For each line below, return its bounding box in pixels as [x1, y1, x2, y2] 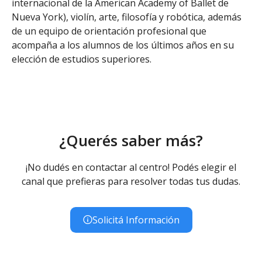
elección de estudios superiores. [12, 52, 151, 65]
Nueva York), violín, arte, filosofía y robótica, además [12, 10, 242, 23]
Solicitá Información [92, 213, 180, 226]
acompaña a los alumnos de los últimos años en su [12, 38, 234, 51]
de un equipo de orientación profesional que [12, 24, 206, 37]
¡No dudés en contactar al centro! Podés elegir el [26, 160, 236, 174]
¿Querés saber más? [59, 129, 203, 151]
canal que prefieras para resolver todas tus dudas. [22, 174, 240, 188]
